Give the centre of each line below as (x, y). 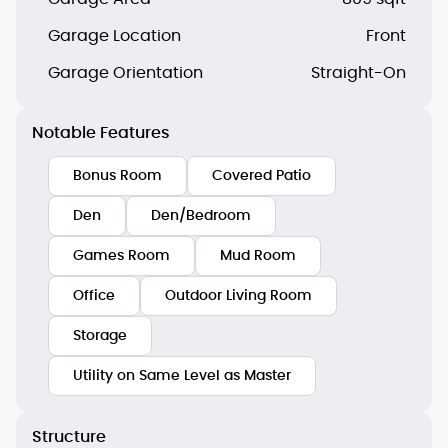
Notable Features (101, 132)
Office (94, 295)
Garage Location (114, 35)
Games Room (121, 255)
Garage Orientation (125, 72)
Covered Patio (261, 175)
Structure (69, 436)
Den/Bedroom (201, 215)
